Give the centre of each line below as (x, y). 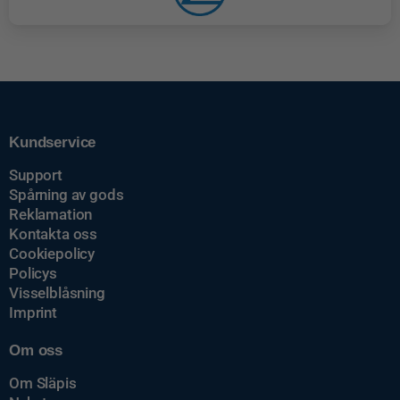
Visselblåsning (57, 293)
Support (36, 175)
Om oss (36, 351)
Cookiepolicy (52, 254)
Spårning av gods (67, 195)
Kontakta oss (54, 234)
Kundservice (53, 143)
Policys (33, 274)
